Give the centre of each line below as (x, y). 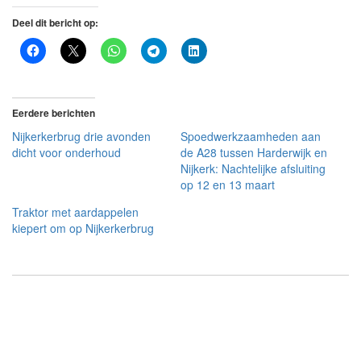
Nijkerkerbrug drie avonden (81, 136)
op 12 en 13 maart (228, 184)
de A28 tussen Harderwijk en (254, 152)
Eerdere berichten (54, 112)
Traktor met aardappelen (75, 212)
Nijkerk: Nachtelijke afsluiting (253, 168)
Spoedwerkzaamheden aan (251, 136)
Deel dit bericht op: (55, 22)
